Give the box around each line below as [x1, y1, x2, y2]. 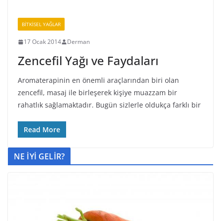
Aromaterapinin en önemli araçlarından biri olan [18, 75, 179, 85]
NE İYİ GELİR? [14, 151, 65, 162]
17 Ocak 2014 [24, 37, 61, 46]
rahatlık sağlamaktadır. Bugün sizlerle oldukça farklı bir [18, 100, 201, 110]
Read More [24, 125, 60, 134]
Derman [67, 37, 90, 46]
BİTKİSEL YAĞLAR [22, 21, 61, 28]
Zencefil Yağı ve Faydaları [18, 52, 158, 69]
